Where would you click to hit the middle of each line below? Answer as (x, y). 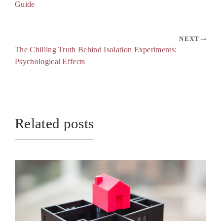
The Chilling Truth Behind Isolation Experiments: (96, 50)
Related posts (55, 124)
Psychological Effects (50, 62)
